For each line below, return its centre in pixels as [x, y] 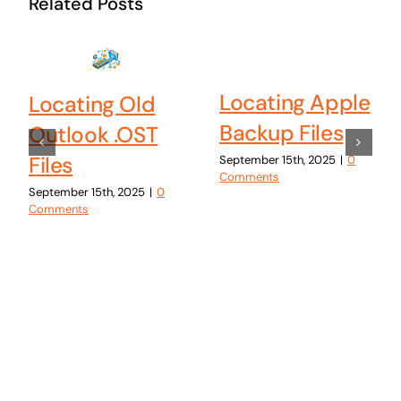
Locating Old [92, 105]
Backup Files [281, 134]
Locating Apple [294, 103]
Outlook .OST [93, 135]
